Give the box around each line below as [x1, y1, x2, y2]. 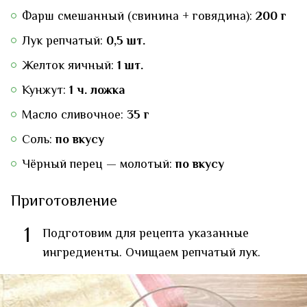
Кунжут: [22, 82, 69, 101]
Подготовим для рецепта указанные [42, 225, 249, 245]
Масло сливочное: [22, 106, 127, 126]
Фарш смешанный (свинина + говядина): [22, 8, 256, 27]
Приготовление [11, 191, 117, 214]
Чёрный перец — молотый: [22, 156, 175, 175]
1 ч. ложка [69, 82, 125, 101]
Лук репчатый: [22, 32, 106, 52]
